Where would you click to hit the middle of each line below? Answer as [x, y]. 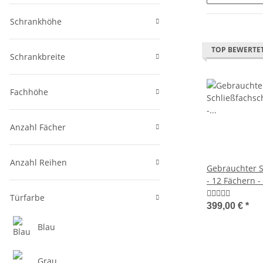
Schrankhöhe [36, 22]
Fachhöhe [29, 92]
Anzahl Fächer [38, 127]
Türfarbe [27, 198]
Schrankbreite [38, 57]
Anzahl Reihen [38, 163]
